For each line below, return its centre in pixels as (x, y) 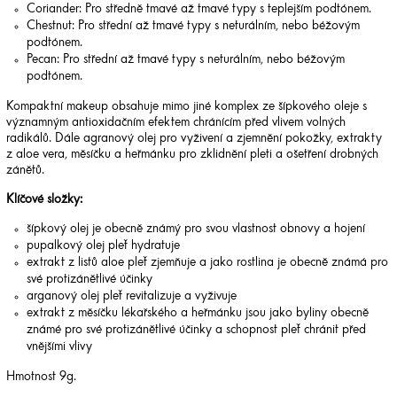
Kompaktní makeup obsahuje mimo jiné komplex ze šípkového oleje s (187, 107)
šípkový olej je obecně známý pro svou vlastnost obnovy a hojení (195, 229)
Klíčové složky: (44, 200)
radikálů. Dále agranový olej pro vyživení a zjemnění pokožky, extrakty (194, 139)
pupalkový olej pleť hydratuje (103, 246)
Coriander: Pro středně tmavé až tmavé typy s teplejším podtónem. (198, 9)
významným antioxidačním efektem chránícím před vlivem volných (176, 123)
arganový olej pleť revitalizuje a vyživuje (131, 296)
